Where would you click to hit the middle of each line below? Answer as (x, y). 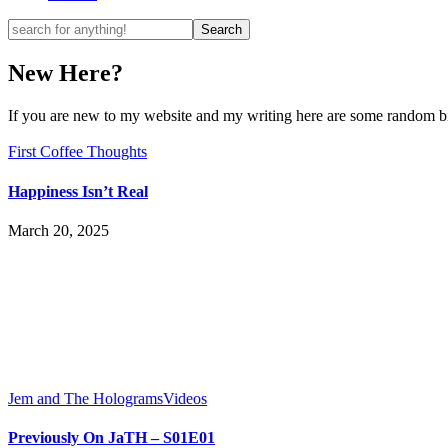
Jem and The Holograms (85, 398)
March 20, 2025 (58, 230)
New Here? (65, 73)
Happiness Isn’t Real (78, 191)
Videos (185, 398)
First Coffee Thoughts (77, 152)
